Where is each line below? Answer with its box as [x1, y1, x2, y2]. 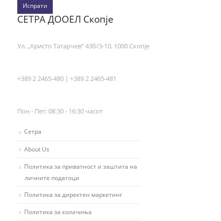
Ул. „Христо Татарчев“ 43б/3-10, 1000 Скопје [17, 41, 149, 51]
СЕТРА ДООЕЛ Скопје [17, 13, 113, 26]
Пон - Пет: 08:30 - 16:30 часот [17, 107, 103, 116]
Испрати [23, 1, 47, 10]
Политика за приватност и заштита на [24, 162, 137, 171]
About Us [24, 145, 49, 153]
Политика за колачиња [24, 207, 92, 216]
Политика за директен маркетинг [24, 190, 122, 198]
